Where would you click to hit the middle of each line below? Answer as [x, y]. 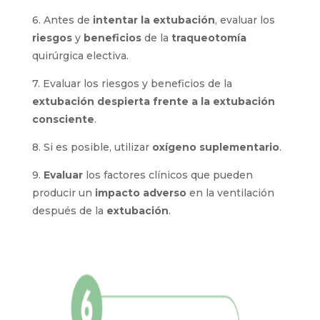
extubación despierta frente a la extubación [153, 101]
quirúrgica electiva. [80, 56]
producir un [62, 193]
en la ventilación [230, 193]
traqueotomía [209, 38]
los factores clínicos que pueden [169, 175]
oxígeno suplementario [215, 147]
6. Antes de [62, 20]
